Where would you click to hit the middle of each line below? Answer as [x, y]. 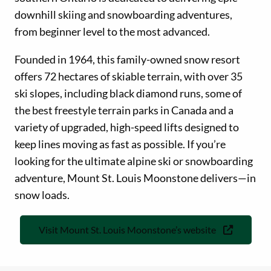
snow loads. [42, 194]
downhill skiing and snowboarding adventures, [123, 14]
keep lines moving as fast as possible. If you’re [120, 144]
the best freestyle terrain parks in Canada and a [124, 110]
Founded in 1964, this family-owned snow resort [127, 59]
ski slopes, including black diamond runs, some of [128, 93]
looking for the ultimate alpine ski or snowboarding [134, 161]
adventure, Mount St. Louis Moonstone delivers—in [135, 178]
